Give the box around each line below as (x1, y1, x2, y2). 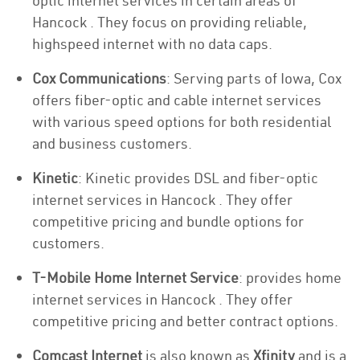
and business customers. (32, 134, 192, 153)
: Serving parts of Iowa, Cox (166, 69, 342, 88)
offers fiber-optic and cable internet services (32, 91, 321, 109)
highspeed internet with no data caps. (32, 35, 272, 53)
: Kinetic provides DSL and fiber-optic (78, 169, 318, 187)
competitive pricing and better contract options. (32, 312, 338, 330)
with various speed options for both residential (32, 112, 331, 131)
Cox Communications (32, 69, 166, 88)
